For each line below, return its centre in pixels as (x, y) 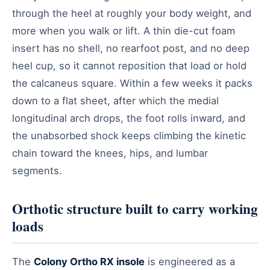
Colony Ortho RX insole (89, 261)
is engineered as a (190, 261)
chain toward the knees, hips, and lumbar (110, 153)
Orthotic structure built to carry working (135, 208)
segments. (37, 170)
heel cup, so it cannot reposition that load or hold (129, 65)
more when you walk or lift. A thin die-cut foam (124, 30)
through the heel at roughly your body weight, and (132, 13)
